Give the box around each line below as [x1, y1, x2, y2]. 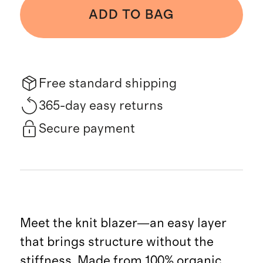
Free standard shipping [38, 76, 177, 90]
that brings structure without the [19, 235, 214, 248]
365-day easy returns [38, 99, 163, 113]
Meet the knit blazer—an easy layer [19, 216, 227, 230]
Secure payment [38, 122, 135, 135]
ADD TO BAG [88, 8, 175, 22]
